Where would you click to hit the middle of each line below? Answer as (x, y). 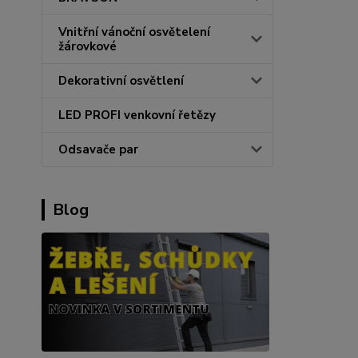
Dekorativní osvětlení (121, 80)
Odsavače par (98, 149)
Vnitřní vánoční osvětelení (134, 32)
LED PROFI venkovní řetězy (137, 115)
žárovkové (88, 46)
